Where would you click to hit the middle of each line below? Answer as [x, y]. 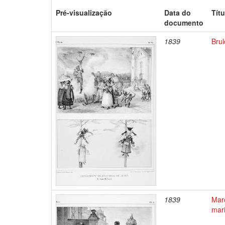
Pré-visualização [84, 13]
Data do [178, 13]
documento [184, 23]
